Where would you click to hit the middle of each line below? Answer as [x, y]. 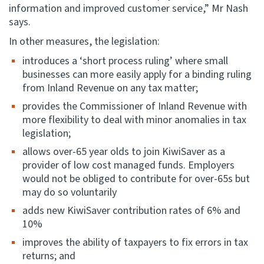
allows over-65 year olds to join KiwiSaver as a [124, 152]
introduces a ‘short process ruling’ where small [125, 61]
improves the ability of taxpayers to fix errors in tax [135, 242]
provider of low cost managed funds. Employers [128, 165]
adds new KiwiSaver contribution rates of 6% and [131, 211]
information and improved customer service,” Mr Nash [128, 9]
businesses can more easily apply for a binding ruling [137, 75]
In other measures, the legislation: [84, 42]
